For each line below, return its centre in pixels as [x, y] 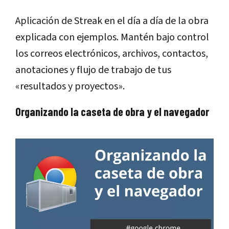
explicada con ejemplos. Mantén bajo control [112, 38]
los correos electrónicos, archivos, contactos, [112, 54]
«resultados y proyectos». [70, 87]
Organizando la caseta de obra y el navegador [112, 112]
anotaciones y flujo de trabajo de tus [93, 70]
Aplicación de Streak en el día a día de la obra [112, 21]
